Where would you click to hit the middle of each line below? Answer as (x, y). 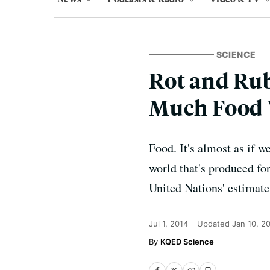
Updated (215, 224)
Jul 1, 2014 (168, 224)
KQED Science (187, 242)
